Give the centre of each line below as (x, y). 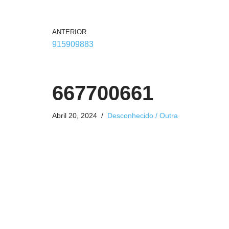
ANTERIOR (69, 32)
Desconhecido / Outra (143, 116)
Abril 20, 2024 (75, 116)
